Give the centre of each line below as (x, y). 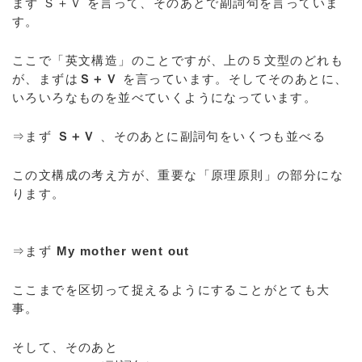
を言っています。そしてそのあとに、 (233, 79)
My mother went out (123, 251)
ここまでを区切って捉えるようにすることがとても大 (171, 290)
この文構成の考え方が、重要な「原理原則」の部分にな (178, 175)
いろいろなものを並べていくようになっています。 (165, 97)
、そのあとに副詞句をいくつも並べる (211, 136)
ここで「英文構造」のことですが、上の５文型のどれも (178, 60)
